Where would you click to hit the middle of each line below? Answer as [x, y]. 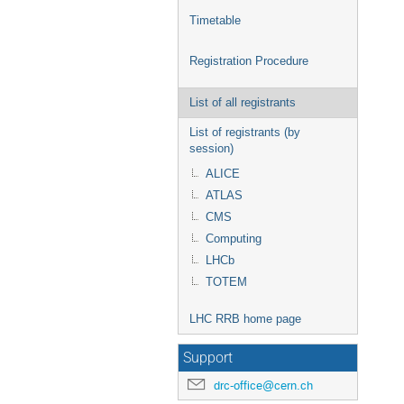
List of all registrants [243, 102]
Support [208, 358]
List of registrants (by [245, 132]
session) [211, 148]
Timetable [215, 20]
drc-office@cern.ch [263, 386]
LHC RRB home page [245, 319]
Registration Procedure [249, 61]
